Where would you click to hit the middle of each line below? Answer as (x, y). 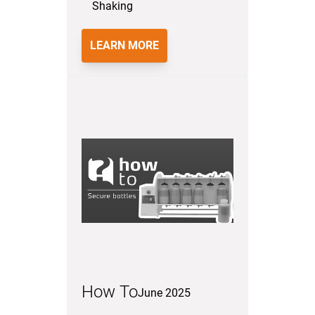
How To (110, 292)
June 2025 (164, 293)
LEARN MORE (124, 45)
